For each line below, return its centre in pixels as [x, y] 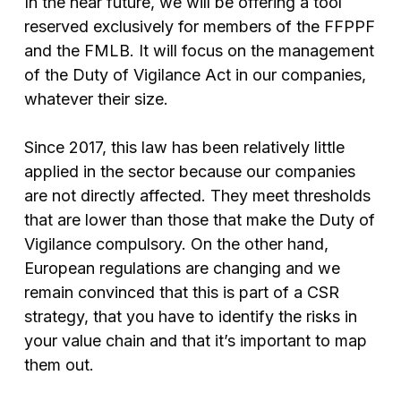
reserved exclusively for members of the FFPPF [199, 27]
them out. [59, 365]
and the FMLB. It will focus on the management [199, 51]
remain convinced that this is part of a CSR [181, 293]
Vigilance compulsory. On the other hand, [176, 244]
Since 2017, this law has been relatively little [184, 148]
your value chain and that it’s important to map [195, 341]
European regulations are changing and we [182, 269]
